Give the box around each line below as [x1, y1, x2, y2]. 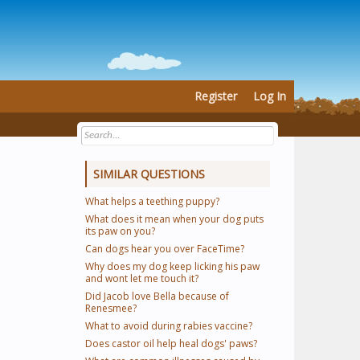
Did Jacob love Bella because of [85, 289, 229, 303]
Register [194, 88, 237, 104]
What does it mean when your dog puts [85, 212, 264, 226]
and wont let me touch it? [85, 272, 198, 285]
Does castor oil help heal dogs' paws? [85, 337, 257, 350]
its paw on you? [85, 224, 155, 238]
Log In [253, 88, 286, 104]
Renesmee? [85, 301, 137, 315]
